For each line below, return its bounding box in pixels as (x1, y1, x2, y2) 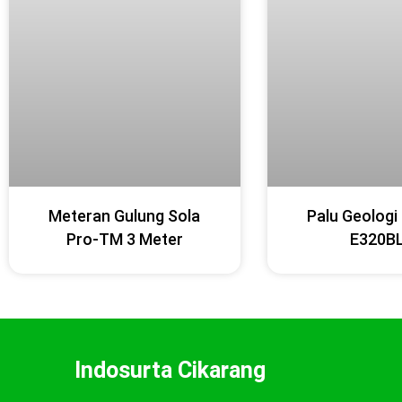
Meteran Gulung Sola (48, 206, 201, 225)
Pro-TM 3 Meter (66, 230, 183, 249)
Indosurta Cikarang (74, 357, 267, 384)
